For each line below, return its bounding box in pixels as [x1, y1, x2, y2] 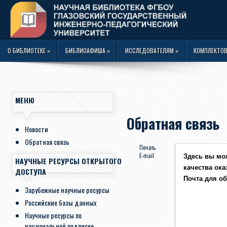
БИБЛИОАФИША [65, 46, 105, 55]
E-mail [139, 151, 154, 160]
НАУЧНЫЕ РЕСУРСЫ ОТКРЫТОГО [15, 156, 122, 166]
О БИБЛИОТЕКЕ [8, 46, 46, 55]
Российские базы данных [25, 197, 96, 208]
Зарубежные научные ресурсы [25, 184, 109, 195]
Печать [139, 143, 156, 152]
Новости [25, 124, 48, 134]
